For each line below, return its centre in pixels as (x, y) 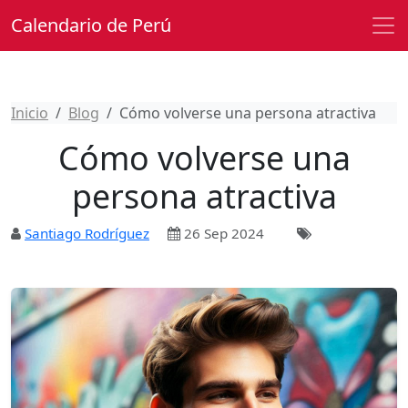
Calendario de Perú (91, 25)
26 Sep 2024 (222, 233)
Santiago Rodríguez (87, 233)
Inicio (30, 113)
